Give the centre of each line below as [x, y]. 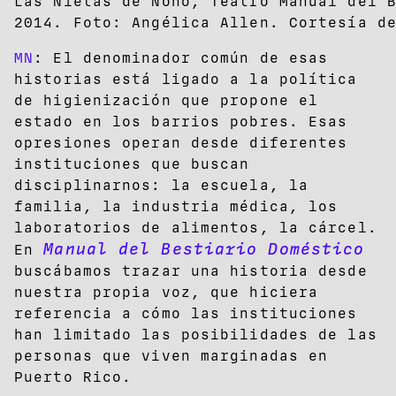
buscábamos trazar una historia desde [191, 270]
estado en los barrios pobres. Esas [181, 121]
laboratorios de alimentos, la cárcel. [196, 227]
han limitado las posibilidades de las [196, 334]
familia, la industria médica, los [176, 206]
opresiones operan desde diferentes [181, 142]
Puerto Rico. [73, 377]
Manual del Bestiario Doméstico [204, 249]
